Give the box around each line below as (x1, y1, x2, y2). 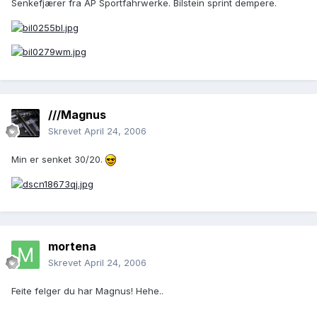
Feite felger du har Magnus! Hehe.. (11, 285, 163, 297)
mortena (48, 239, 96, 254)
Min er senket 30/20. (11, 154, 105, 166)
